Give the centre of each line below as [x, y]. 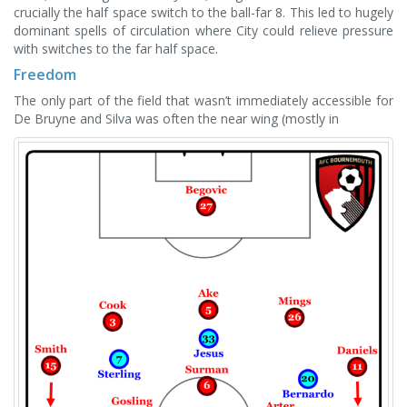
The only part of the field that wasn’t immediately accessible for [203, 100]
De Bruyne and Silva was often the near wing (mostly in [176, 119]
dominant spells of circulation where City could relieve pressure [203, 30]
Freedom [45, 74]
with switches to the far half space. [116, 49]
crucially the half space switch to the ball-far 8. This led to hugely [203, 12]
